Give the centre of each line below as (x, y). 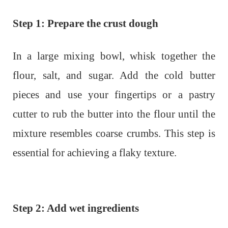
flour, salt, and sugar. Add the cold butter (114, 75)
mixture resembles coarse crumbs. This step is (114, 133)
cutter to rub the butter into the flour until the (114, 114)
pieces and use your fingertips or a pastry (114, 94)
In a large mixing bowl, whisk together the (114, 56)
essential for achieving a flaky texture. (95, 152)
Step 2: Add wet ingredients (76, 208)
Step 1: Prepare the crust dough (85, 23)
